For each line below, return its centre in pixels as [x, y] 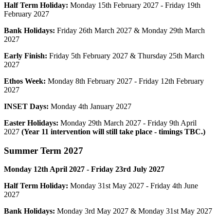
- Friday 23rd [109, 169]
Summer [22, 150]
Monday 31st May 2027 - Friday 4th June [133, 186]
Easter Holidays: [31, 123]
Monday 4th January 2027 [90, 106]
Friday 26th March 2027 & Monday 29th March [130, 30]
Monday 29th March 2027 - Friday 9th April [127, 123]
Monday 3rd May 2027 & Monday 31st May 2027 [135, 211]
